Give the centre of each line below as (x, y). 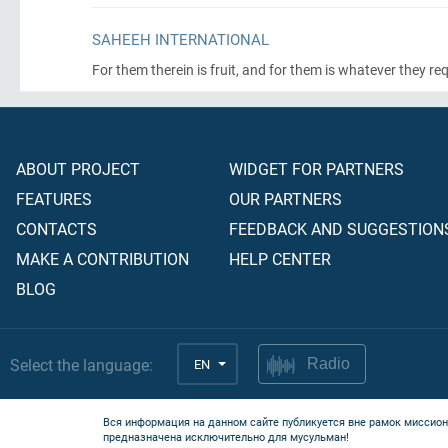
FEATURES (54, 198)
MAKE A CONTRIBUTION (102, 258)
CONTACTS (56, 228)
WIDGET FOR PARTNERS (316, 168)
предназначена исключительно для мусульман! (226, 436)
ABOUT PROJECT (78, 168)
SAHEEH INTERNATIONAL (180, 39)
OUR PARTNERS (285, 198)
